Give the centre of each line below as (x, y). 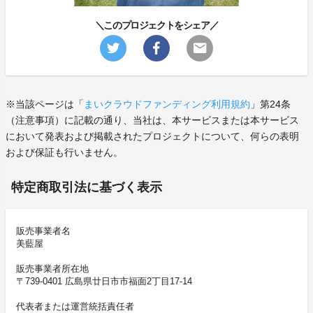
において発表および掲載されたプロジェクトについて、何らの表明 (152, 136)
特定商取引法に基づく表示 (87, 187)
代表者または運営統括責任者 (75, 306)
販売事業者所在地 (52, 268)
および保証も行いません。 (64, 152)
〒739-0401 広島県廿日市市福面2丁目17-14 (104, 281)
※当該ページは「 (45, 104)
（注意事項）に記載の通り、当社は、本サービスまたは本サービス (152, 120)
